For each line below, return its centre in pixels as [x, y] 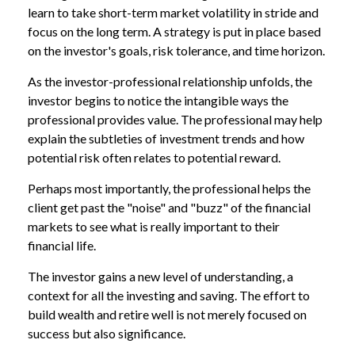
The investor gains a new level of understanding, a [160, 276]
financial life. [62, 245]
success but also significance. [107, 333]
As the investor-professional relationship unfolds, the [170, 81]
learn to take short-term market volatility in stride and [173, 12]
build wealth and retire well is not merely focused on [167, 314]
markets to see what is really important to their [154, 226]
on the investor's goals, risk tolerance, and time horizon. [176, 50]
